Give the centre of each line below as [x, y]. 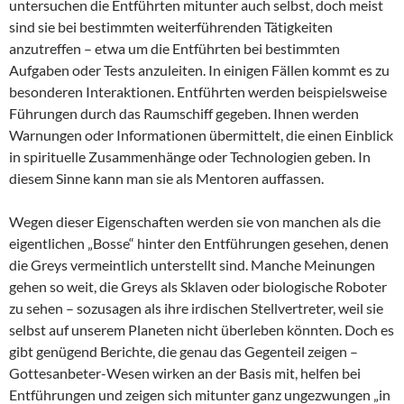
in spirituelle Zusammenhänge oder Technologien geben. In [190, 156]
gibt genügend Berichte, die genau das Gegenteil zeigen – [184, 351]
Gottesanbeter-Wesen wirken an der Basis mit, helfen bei [185, 372]
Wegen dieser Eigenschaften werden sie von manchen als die [195, 221]
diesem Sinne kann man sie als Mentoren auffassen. [166, 178]
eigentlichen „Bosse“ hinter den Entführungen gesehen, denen [199, 243]
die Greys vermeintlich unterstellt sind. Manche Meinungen [192, 264]
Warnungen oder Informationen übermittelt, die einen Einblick [201, 134]
